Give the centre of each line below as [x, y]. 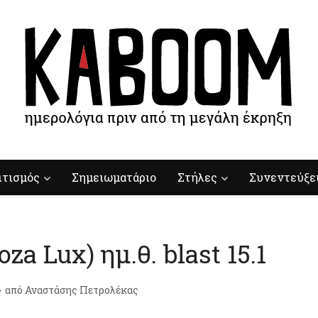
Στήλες [197, 177]
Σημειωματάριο [114, 177]
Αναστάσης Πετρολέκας [82, 290]
